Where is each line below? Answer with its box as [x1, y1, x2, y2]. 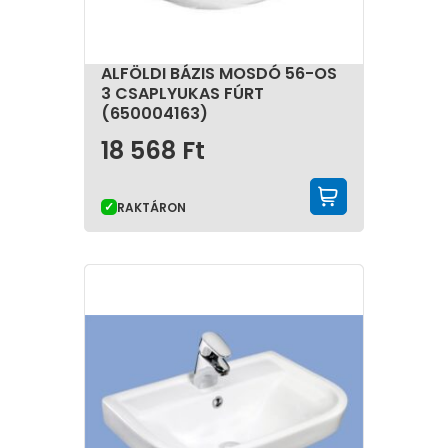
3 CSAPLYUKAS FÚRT [101, 82, 264, 105]
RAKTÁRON [117, 198, 186, 216]
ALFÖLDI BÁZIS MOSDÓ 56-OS [101, 62, 337, 85]
